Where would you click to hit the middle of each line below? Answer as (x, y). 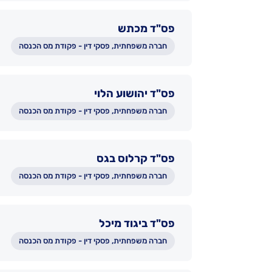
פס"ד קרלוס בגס (136, 158)
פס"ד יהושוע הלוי (134, 93)
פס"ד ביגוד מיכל (137, 223)
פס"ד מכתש (146, 29)
